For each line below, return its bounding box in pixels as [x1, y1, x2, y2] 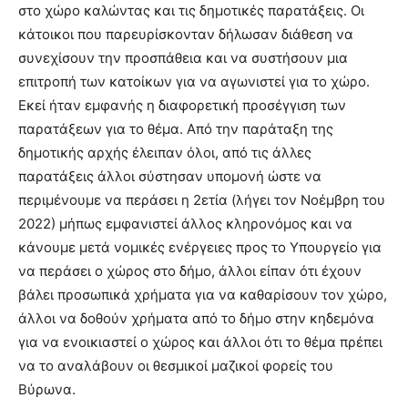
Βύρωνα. [18, 381, 76, 398]
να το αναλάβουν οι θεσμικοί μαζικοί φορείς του [18, 357, 333, 374]
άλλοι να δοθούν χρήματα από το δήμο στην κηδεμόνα [18, 310, 374, 327]
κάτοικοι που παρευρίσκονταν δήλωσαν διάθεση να [18, 25, 353, 43]
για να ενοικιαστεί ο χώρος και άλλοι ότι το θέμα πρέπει [18, 333, 382, 351]
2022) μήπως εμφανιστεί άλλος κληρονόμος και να [18, 215, 352, 232]
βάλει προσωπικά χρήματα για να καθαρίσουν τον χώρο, [18, 286, 387, 303]
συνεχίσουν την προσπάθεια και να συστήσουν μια [18, 49, 348, 66]
